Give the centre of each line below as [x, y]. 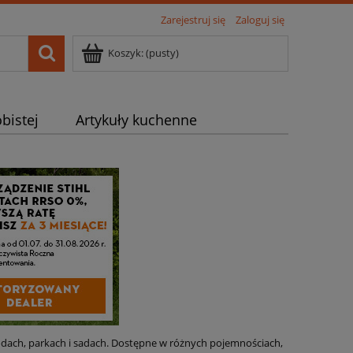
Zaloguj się [260, 20]
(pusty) [162, 53]
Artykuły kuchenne [137, 120]
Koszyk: [126, 53]
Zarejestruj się [193, 20]
